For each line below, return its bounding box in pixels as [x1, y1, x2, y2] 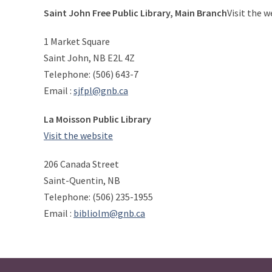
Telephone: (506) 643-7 [44, 68, 138, 80]
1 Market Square [44, 35, 110, 47]
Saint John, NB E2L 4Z [44, 52, 135, 64]
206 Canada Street [44, 158, 119, 170]
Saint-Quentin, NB [44, 174, 120, 186]
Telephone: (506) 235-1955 [44, 191, 153, 203]
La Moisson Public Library [44, 113, 151, 125]
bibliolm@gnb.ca [73, 207, 145, 219]
